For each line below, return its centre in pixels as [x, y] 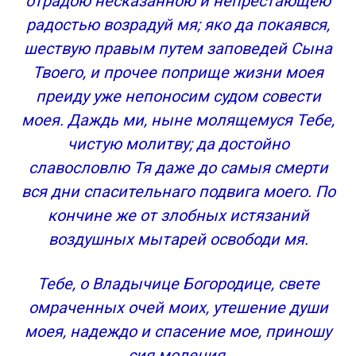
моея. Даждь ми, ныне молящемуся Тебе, [178, 120]
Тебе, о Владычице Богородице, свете [178, 284]
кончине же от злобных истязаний [178, 215]
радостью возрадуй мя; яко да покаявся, [178, 25]
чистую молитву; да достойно [178, 144]
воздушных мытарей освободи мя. [178, 239]
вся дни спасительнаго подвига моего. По [178, 192]
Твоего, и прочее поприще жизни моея [178, 72]
